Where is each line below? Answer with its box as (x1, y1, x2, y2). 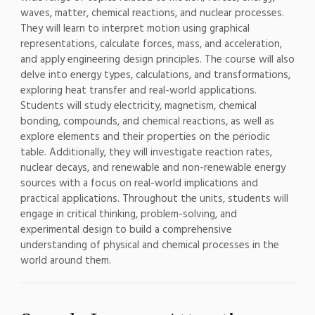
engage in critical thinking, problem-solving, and (20, 205, 237, 223)
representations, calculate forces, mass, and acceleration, (20, 35, 282, 53)
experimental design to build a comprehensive (20, 221, 232, 238)
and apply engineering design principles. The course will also (20, 51, 295, 68)
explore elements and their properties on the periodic (20, 128, 270, 146)
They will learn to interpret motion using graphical (20, 20, 250, 37)
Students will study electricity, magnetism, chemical (20, 97, 257, 115)
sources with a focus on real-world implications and (20, 174, 258, 192)
